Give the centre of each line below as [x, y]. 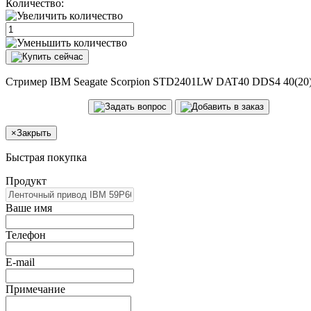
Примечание [35, 289]
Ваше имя [29, 208]
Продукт [26, 180]
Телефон [26, 235]
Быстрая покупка [46, 157]
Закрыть [34, 133]
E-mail [20, 262]
